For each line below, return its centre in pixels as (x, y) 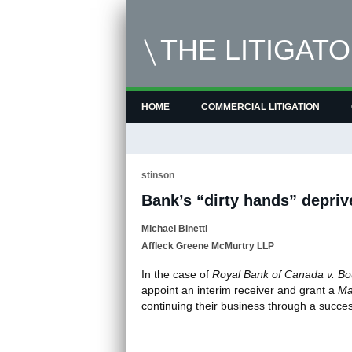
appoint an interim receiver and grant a (239, 290)
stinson (158, 175)
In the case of (176, 274)
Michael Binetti (174, 229)
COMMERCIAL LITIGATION (260, 107)
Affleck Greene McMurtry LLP (207, 246)
